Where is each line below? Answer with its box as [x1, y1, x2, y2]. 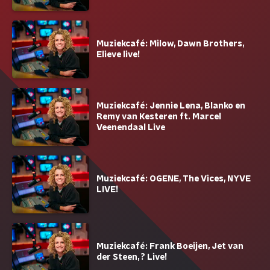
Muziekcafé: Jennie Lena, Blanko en [96, 102, 245, 111]
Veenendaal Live [96, 124, 165, 133]
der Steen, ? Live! [96, 253, 167, 262]
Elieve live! [96, 51, 140, 60]
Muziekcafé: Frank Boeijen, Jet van [96, 242, 243, 251]
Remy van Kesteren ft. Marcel [96, 113, 221, 122]
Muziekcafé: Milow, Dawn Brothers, [96, 40, 244, 49]
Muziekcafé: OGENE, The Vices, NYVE [96, 175, 251, 184]
